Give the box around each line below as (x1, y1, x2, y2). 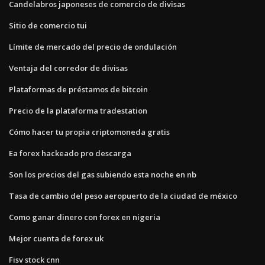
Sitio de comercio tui (9, 20, 87, 31)
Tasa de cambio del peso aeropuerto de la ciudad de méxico (9, 190, 237, 201)
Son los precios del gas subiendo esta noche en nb (9, 169, 196, 180)
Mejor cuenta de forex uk (9, 232, 104, 244)
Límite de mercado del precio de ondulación (9, 41, 177, 52)
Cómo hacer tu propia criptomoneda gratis (9, 126, 170, 137)
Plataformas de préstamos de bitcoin (9, 83, 148, 95)
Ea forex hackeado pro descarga (9, 147, 131, 159)
